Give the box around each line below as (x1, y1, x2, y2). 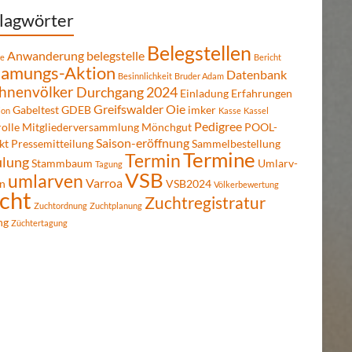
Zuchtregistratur (145, 192, 266, 214)
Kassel (244, 105, 269, 116)
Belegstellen (147, 41, 251, 65)
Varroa (86, 175, 123, 191)
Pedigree (194, 119, 242, 134)
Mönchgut (141, 120, 192, 134)
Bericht (254, 52, 281, 63)
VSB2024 (166, 177, 211, 191)
